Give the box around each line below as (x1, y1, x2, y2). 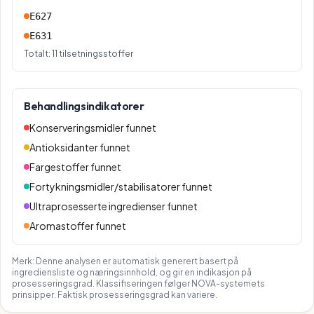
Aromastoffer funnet (29, 219, 126, 232)
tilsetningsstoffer (57, 48, 133, 59)
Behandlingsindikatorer (24, 99, 144, 113)
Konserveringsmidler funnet (29, 121, 156, 134)
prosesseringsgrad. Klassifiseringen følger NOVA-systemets (12, 278, 265, 289)
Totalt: (24, 48, 52, 59)
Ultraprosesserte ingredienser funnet (29, 200, 198, 212)
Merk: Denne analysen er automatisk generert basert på (12, 256, 238, 266)
